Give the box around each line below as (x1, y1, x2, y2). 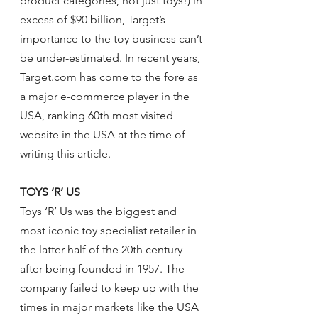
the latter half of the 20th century (20, 243, 185, 256)
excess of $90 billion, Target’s (20, 13, 168, 26)
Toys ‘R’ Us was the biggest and (20, 204, 180, 218)
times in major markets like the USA (20, 300, 202, 314)
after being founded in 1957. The (20, 262, 187, 275)
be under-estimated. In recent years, (20, 51, 203, 65)
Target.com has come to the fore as (20, 70, 201, 84)
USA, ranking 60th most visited (20, 109, 176, 122)
